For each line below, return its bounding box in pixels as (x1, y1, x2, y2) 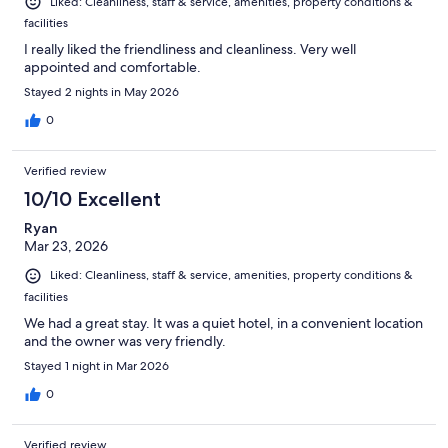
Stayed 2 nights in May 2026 (24, 84, 179, 101)
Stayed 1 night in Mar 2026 (24, 357, 169, 374)
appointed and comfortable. (24, 58, 201, 77)
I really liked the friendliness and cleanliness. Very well (24, 40, 356, 59)
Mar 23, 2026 (24, 237, 108, 256)
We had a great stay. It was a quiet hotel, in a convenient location (24, 313, 423, 332)
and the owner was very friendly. (24, 331, 226, 350)
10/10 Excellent (24, 187, 161, 212)
